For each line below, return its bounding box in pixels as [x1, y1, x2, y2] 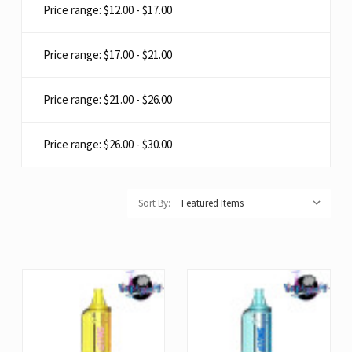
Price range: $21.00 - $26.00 [43, 92, 172, 107]
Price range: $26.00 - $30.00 [43, 137, 172, 152]
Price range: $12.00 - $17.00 [43, 2, 172, 17]
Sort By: [138, 196, 170, 210]
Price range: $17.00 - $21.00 [43, 47, 172, 62]
